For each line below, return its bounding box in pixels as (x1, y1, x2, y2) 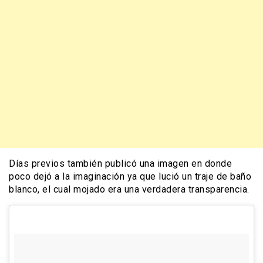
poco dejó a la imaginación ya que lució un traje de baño (9, 170, 251, 182)
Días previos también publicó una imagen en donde (9, 157, 232, 169)
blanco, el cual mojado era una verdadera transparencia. (9, 183, 249, 195)
